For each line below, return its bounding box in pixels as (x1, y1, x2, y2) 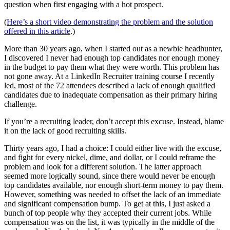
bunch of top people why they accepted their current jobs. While (4, 208, 212, 218)
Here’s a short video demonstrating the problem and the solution (7, 17, 213, 27)
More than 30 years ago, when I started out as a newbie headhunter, (4, 44, 222, 53)
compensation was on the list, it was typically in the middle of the (4, 218, 215, 227)
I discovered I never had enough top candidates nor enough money (4, 53, 220, 63)
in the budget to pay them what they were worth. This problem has (4, 63, 219, 72)
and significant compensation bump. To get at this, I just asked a (4, 199, 210, 208)
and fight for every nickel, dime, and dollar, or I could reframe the (4, 153, 216, 162)
